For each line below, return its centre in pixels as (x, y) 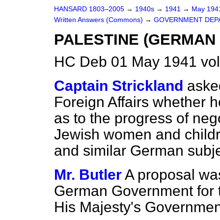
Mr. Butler (88, 175)
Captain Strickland (119, 86)
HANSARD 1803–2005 (89, 9)
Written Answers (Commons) (99, 20)
